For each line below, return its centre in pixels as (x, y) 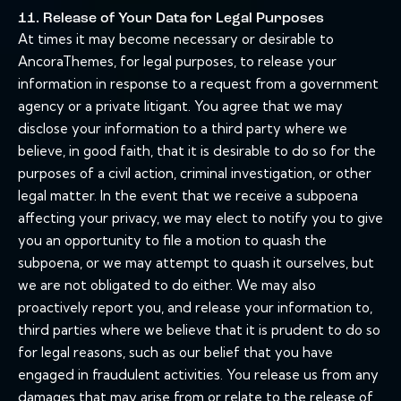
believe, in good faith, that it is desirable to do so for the (197, 151)
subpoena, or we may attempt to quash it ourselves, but (196, 263)
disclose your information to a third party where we (183, 129)
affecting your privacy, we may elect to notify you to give (200, 218)
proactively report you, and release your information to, (195, 308)
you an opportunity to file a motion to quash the (172, 241)
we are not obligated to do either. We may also (167, 286)
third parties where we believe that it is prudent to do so (199, 330)
